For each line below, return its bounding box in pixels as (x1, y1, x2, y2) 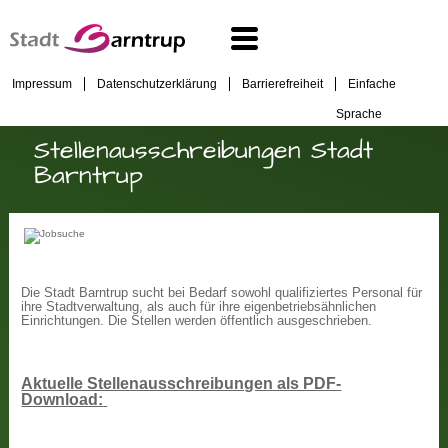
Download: (21, 390, 104, 408)
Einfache (348, 77, 396, 91)
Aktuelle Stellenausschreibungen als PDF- (21, 374, 342, 392)
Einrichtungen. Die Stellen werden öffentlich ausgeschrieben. (21, 314, 373, 328)
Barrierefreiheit (242, 77, 323, 91)
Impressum (12, 77, 72, 91)
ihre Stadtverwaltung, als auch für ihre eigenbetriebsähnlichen (21, 300, 377, 314)
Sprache (336, 107, 382, 118)
